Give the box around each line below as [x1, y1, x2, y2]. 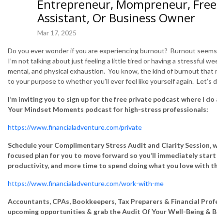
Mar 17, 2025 [37, 28, 77, 37]
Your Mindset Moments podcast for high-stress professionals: [8, 105, 208, 113]
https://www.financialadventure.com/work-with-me [8, 179, 164, 187]
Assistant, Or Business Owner [37, 10, 195, 26]
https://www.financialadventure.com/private [8, 123, 142, 131]
